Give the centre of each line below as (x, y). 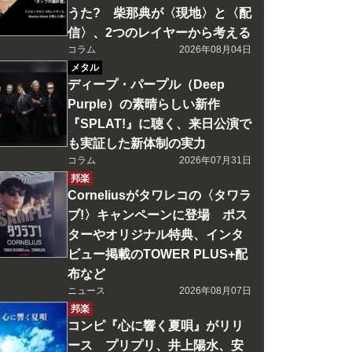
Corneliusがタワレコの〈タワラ (159, 195)
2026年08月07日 (215, 291)
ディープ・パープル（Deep (146, 84)
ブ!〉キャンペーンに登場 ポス (158, 215)
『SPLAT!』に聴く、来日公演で (159, 124)
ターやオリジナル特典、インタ (156, 235)
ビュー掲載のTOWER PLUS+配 (158, 254)
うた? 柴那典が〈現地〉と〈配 (159, 13)
